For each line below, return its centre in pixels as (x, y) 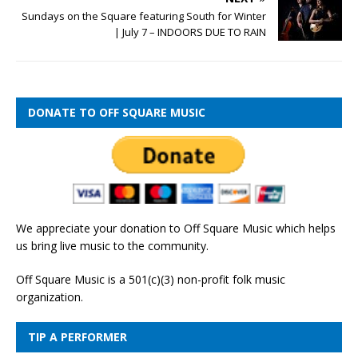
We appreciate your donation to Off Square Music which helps (176, 228)
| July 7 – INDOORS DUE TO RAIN (190, 32)
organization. (50, 296)
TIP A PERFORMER (78, 336)
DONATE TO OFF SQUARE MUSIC (117, 113)
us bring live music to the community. (112, 245)
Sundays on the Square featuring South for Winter (144, 16)
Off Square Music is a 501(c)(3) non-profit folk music (151, 279)
